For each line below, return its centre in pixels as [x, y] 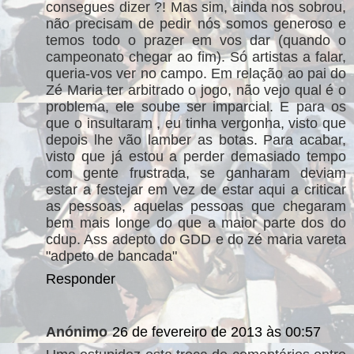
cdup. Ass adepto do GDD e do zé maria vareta [196, 239]
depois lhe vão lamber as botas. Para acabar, [196, 139]
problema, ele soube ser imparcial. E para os [196, 106]
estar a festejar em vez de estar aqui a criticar [196, 189]
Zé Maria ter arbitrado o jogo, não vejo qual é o [196, 90]
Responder [81, 279]
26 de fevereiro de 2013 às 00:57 [217, 332]
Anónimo [77, 332]
